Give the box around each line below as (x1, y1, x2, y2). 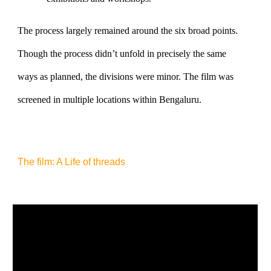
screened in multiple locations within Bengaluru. (18, 94, 202, 105)
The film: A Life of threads (18, 157, 126, 167)
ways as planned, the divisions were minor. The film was (18, 71, 234, 82)
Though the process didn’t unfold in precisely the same (18, 48, 227, 59)
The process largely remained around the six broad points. (18, 25, 238, 36)
